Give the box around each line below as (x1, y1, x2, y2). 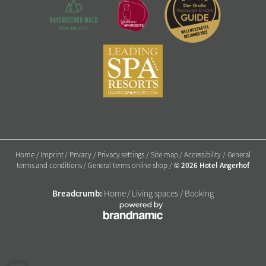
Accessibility (183, 150, 223, 160)
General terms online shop (87, 161, 170, 171)
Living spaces (132, 188, 178, 199)
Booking (184, 188, 214, 199)
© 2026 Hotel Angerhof (173, 160, 249, 171)
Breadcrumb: (52, 188, 102, 200)
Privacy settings (97, 150, 146, 160)
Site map (150, 150, 180, 160)
